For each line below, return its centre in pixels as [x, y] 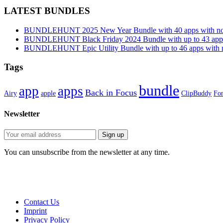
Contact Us [42, 202]
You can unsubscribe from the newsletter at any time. [87, 152]
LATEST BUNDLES [47, 11]
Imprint [35, 211]
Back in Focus [111, 93]
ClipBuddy [196, 94]
